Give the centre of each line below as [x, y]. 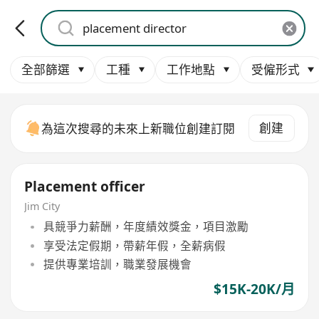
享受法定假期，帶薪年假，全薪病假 [134, 245]
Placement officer [85, 187]
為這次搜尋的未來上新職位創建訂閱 [138, 128]
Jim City [42, 206]
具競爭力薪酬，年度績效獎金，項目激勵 [146, 227]
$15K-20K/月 [254, 289]
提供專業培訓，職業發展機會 [117, 264]
